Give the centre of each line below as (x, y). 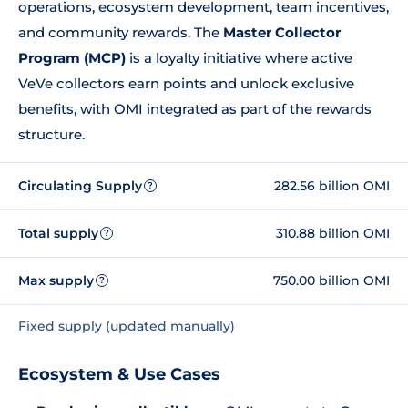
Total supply (58, 233)
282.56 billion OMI (332, 185)
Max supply (56, 280)
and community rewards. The (121, 32)
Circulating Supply (80, 185)
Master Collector (282, 32)
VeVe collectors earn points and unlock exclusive (186, 83)
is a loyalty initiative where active (239, 58)
